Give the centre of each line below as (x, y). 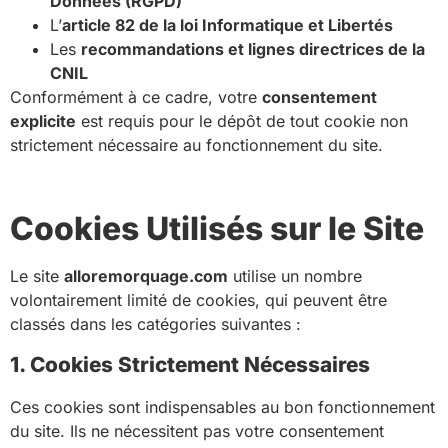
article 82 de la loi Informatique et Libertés (227, 25)
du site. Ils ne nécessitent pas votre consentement (197, 430)
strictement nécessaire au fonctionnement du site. (196, 145)
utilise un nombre (295, 276)
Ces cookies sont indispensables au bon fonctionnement (222, 406)
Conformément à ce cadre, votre (136, 97)
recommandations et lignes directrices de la (253, 49)
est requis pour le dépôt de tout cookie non (242, 121)
